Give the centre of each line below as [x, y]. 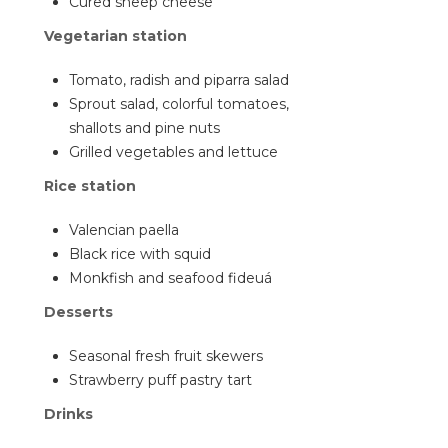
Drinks [68, 414]
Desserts [78, 312]
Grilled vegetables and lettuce [173, 152]
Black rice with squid [140, 254]
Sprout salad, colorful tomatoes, [179, 104]
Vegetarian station [115, 36]
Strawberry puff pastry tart [160, 380]
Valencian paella [124, 230]
